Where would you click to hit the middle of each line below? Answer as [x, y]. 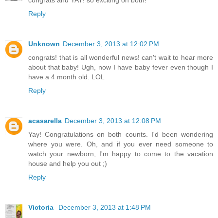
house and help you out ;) [68, 164]
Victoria [42, 208]
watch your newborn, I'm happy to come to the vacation [121, 154]
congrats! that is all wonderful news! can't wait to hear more [121, 58]
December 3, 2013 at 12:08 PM [113, 121]
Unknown [44, 44]
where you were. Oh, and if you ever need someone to [121, 144]
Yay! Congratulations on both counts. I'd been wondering [121, 135]
